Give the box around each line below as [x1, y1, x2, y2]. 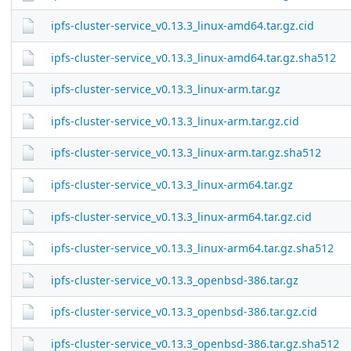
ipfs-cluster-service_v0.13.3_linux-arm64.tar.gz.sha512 [50, 241, 334, 256]
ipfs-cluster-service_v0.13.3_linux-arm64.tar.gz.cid [50, 208, 312, 224]
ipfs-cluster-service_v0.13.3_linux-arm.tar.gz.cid [50, 113, 299, 128]
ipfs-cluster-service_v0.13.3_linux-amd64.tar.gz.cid [50, 18, 314, 34]
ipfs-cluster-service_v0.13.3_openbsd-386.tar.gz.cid [50, 304, 317, 320]
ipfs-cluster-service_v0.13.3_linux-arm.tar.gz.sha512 [50, 145, 321, 161]
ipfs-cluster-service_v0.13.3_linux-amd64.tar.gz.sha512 [50, 49, 336, 65]
